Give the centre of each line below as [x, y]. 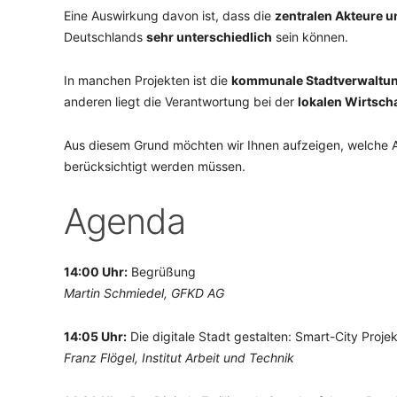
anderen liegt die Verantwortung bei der [181, 101]
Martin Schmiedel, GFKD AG [144, 293]
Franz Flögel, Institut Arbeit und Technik [179, 358]
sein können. [310, 37]
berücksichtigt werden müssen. [155, 166]
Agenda [125, 221]
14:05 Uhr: [95, 336]
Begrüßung [162, 272]
